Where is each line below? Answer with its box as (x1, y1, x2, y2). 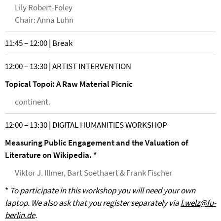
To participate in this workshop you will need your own (10, 185, 195, 196)
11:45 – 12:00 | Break (5, 37, 73, 48)
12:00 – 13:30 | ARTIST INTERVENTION (5, 61, 133, 72)
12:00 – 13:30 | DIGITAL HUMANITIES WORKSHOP (5, 119, 169, 130)
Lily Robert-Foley (15, 2, 73, 13)
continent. (15, 96, 50, 107)
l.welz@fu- (181, 197, 216, 208)
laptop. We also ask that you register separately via (5, 197, 181, 208)
